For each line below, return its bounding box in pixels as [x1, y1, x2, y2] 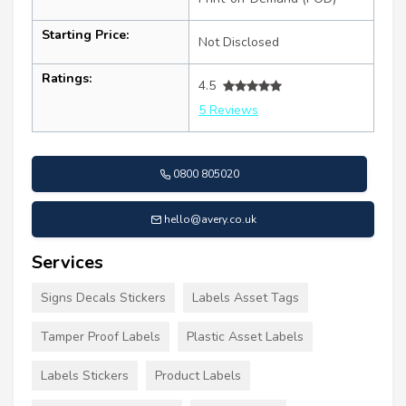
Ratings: [42, 70, 92, 88]
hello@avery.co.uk [163, 212, 256, 227]
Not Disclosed [198, 34, 279, 52]
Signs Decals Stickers [41, 289, 166, 307]
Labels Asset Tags [192, 289, 299, 307]
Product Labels [155, 367, 241, 385]
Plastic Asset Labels [187, 328, 304, 346]
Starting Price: [42, 26, 129, 44]
